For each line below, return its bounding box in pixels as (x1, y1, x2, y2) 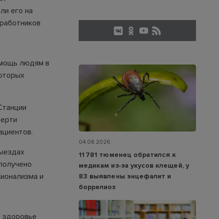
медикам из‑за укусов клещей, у (79, 161, 189, 170)
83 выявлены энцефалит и (79, 172, 172, 181)
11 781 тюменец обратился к (79, 151, 176, 159)
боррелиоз (79, 183, 116, 192)
